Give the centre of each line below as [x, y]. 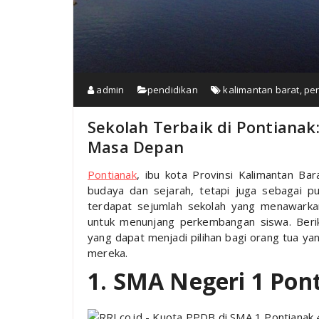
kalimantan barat [261, 90]
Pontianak [112, 174]
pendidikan [172, 90]
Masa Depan [136, 147]
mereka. [108, 253]
